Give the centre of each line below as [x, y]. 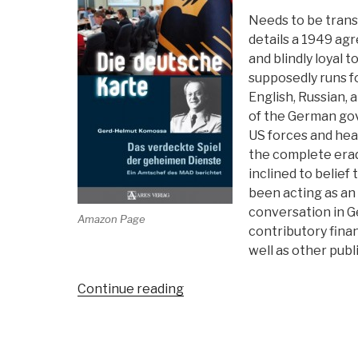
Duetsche [213, 326]
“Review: [209, 288]
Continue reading [131, 288]
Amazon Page [111, 219]
